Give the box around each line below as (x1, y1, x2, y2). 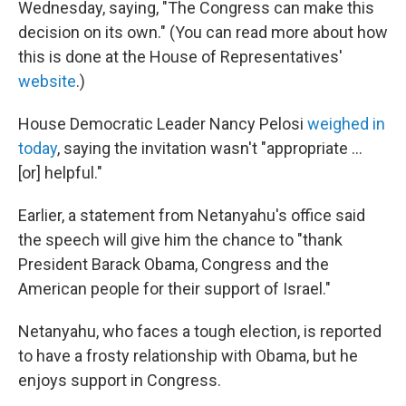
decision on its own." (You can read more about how (18, 23, 388, 42)
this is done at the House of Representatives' (18, 47, 343, 66)
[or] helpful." (18, 163, 102, 182)
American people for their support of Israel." (18, 279, 331, 298)
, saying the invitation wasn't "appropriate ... (57, 139, 362, 158)
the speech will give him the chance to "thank (18, 230, 343, 249)
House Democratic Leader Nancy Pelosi (18, 114, 307, 133)
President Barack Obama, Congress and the (18, 255, 329, 274)
